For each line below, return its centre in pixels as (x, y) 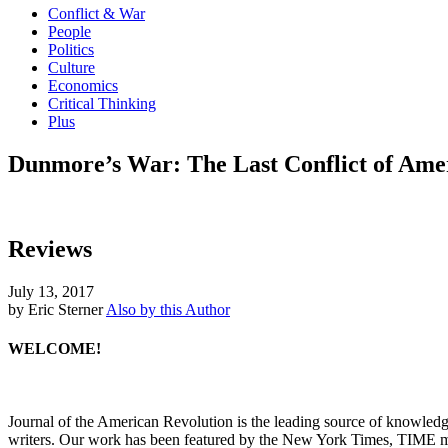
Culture (71, 67)
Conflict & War (96, 13)
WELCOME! (54, 348)
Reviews (50, 248)
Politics (71, 49)
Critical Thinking (102, 103)
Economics (83, 85)
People (69, 31)
